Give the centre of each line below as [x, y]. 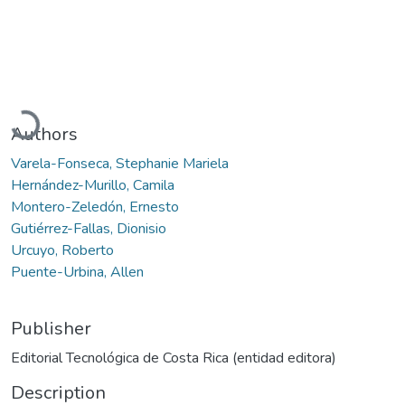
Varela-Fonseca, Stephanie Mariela [120, 163]
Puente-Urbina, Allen [77, 272]
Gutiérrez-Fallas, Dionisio [89, 228]
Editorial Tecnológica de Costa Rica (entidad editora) [174, 358]
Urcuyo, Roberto [62, 250]
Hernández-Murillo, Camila [93, 185]
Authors [44, 134]
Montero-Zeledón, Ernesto [95, 207]
